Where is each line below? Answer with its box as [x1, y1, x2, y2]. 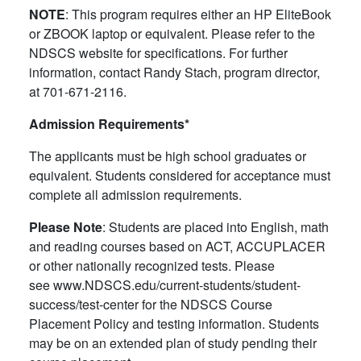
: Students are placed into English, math [102, 217, 329, 236]
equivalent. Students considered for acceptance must [29, 165, 330, 185]
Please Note [29, 217, 102, 236]
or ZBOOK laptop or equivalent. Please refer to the [29, 23, 315, 43]
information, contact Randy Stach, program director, [29, 62, 320, 81]
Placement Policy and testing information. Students [29, 313, 319, 333]
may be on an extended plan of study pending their [29, 333, 317, 352]
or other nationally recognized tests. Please [29, 255, 275, 275]
